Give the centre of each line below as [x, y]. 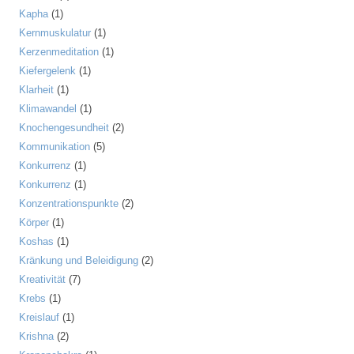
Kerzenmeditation [59, 52]
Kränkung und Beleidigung [79, 260]
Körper [34, 222]
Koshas [36, 241]
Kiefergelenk [47, 71]
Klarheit [36, 90]
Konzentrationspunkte [69, 203]
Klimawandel [48, 109]
